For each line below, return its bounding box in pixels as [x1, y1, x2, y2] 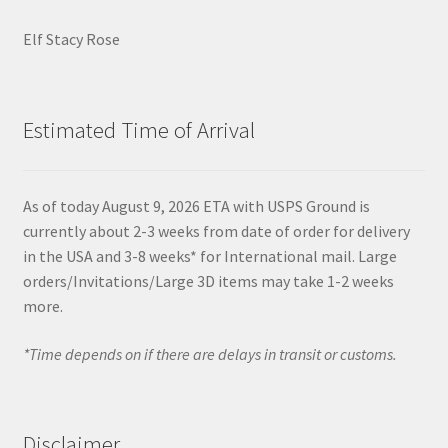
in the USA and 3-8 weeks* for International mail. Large [22, 245, 397, 266]
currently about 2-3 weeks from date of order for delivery [22, 220, 410, 241]
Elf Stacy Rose [22, 29, 120, 50]
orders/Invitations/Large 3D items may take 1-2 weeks [22, 270, 394, 291]
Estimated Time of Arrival [22, 115, 255, 144]
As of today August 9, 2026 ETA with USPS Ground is [22, 195, 370, 216]
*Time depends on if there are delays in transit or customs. [22, 343, 400, 364]
